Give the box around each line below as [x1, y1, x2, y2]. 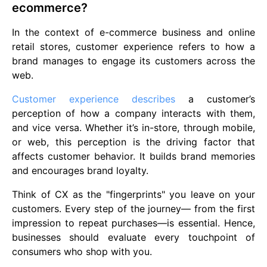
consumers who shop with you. [12, 246, 152, 257]
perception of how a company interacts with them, [12, 107, 255, 119]
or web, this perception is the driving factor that [12, 136, 255, 148]
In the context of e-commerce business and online [12, 26, 255, 38]
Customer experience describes [12, 93, 175, 105]
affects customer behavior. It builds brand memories [12, 150, 255, 162]
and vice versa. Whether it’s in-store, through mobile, [12, 122, 255, 133]
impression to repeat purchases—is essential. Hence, [12, 217, 255, 229]
